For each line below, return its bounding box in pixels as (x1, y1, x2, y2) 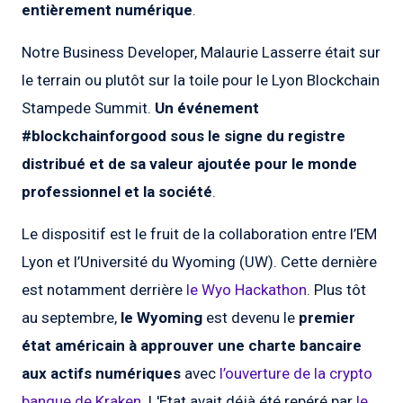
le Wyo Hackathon (186, 281, 307, 300)
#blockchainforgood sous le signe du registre (22, 127, 345, 146)
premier (299, 309, 355, 327)
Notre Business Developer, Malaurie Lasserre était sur (22, 43, 381, 62)
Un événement (155, 99, 259, 118)
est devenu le (202, 309, 299, 327)
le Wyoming (121, 309, 202, 327)
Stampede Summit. (22, 99, 155, 118)
